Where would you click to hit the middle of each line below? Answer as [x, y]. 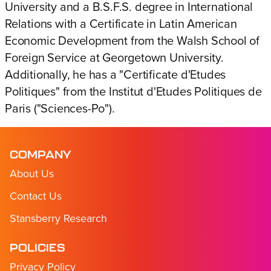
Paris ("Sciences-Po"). [60, 109]
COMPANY [41, 155]
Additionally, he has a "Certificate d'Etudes [116, 75]
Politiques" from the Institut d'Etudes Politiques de [133, 92]
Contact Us [36, 196]
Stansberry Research [58, 218]
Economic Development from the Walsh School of [132, 41]
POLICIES [38, 248]
